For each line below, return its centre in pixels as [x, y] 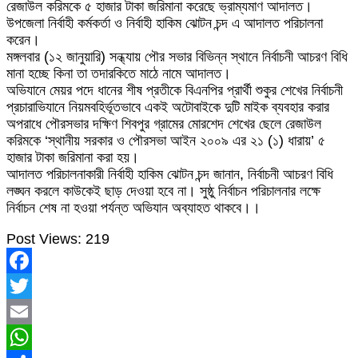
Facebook [38, 286]
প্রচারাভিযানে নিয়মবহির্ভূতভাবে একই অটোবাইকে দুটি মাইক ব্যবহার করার [168, 107]
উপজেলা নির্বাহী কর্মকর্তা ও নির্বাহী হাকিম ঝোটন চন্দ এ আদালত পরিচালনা [165, 24]
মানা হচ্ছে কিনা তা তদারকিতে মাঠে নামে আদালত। [119, 74]
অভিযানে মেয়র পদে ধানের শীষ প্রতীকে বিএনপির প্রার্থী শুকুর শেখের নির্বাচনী [175, 91]
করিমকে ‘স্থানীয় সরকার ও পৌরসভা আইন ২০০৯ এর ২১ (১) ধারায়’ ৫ [166, 141]
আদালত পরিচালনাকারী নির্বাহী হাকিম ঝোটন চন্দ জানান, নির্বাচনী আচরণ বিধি [170, 175]
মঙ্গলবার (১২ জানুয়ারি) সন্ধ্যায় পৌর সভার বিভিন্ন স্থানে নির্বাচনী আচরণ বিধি [177, 57]
